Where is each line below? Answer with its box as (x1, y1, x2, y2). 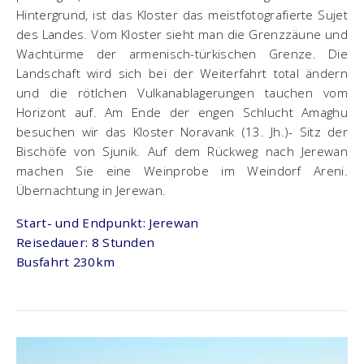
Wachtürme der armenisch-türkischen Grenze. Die (16, 45, 348, 62)
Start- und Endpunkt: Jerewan (16, 214, 199, 231)
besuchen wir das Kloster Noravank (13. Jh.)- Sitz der (16, 123, 348, 140)
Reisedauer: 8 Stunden (16, 233, 155, 250)
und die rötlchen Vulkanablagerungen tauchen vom (16, 84, 348, 101)
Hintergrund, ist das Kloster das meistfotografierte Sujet (16, 6, 348, 23)
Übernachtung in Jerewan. (16, 181, 167, 198)
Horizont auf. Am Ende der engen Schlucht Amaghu (16, 103, 348, 120)
